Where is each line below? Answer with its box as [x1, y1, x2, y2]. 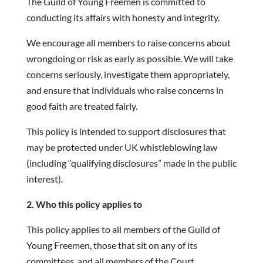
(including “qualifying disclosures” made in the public [26, 157, 237, 168]
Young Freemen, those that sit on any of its [26, 240, 197, 251]
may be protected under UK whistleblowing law [26, 141, 217, 153]
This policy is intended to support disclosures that [26, 126, 226, 137]
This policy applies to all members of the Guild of [26, 224, 220, 235]
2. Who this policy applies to [26, 198, 142, 210]
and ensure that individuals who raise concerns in [26, 85, 224, 96]
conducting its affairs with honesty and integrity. [26, 12, 220, 23]
